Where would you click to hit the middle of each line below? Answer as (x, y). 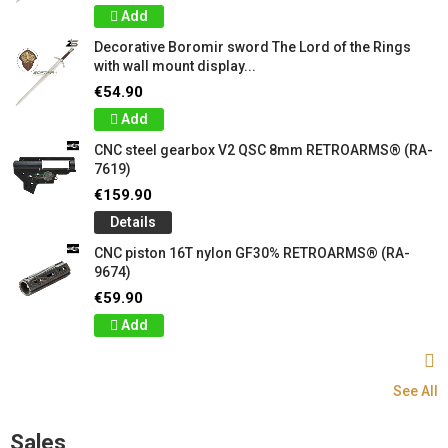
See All (415, 391)
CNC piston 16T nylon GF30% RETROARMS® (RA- (252, 253)
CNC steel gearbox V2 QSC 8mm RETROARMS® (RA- (263, 150)
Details (133, 222)
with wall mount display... (175, 66)
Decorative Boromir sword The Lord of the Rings (252, 47)
